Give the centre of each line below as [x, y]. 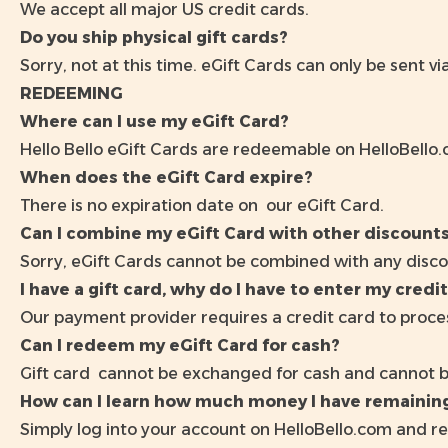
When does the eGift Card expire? [166, 177]
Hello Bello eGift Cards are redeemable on [189, 149]
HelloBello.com [333, 429]
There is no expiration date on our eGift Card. [204, 205]
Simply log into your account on [147, 429]
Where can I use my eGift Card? [154, 121]
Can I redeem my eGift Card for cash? [180, 345]
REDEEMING [71, 93]
